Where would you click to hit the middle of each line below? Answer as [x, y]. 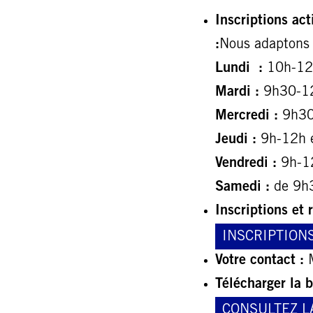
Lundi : [239, 69]
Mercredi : [247, 117]
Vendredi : [246, 164]
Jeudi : [236, 140]
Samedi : [242, 188]
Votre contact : [260, 261]
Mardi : [239, 93]
